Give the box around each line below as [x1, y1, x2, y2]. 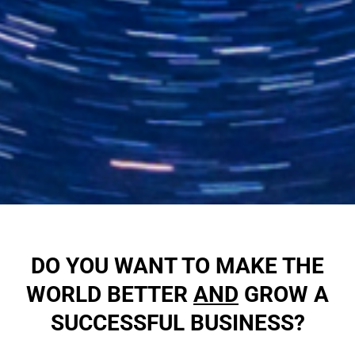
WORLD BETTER [26, 281, 193, 307]
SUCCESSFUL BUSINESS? [50, 310, 305, 336]
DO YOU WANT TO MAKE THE [31, 253, 324, 279]
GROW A [239, 281, 329, 307]
